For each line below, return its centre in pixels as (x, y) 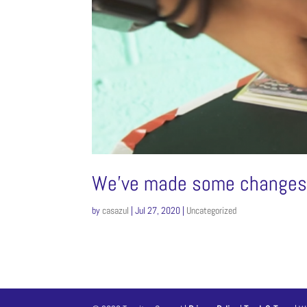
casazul (116, 210)
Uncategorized (212, 210)
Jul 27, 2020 (158, 210)
